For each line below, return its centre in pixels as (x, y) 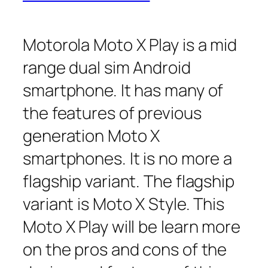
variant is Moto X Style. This (124, 203)
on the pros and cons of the (125, 249)
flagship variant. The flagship (129, 181)
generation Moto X (92, 135)
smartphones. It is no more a (128, 158)
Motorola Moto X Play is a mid (130, 44)
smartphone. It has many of (123, 90)
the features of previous (112, 112)
